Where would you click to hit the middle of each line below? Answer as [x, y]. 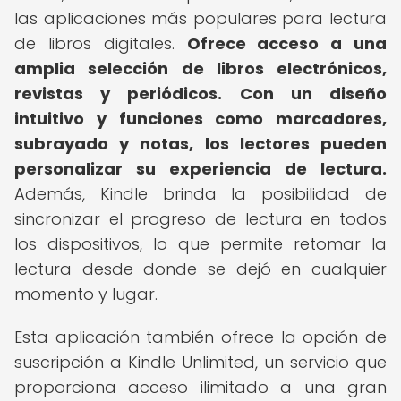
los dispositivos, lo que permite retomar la [200, 244]
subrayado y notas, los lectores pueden [200, 144]
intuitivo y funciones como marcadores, [200, 119]
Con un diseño [313, 94]
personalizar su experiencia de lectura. [200, 169]
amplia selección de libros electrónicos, [200, 68]
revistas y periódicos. [118, 94]
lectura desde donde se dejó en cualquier [200, 269]
